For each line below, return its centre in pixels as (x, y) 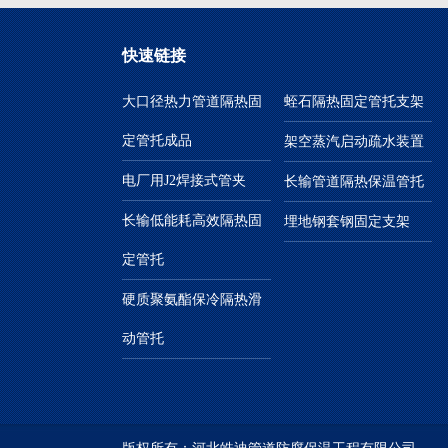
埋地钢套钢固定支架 (346, 221)
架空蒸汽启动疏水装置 (353, 141)
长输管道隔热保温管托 (353, 181)
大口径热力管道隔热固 (192, 101)
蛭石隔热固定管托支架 (353, 101)
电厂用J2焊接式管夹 (184, 180)
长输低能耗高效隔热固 (192, 220)
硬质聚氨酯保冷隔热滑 (192, 299)
